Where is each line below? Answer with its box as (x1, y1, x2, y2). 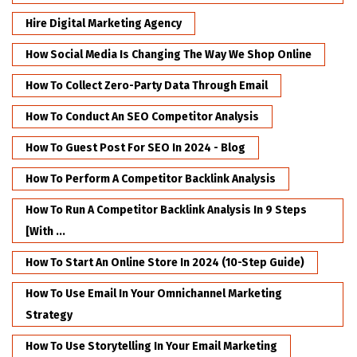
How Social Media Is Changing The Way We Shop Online (25, 48, 312, 62)
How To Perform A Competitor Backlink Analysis (25, 172, 276, 186)
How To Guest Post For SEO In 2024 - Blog (25, 141, 245, 155)
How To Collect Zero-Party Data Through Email (25, 79, 268, 93)
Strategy (25, 308, 73, 323)
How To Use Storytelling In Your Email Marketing (25, 339, 277, 354)
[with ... (25, 225, 65, 239)
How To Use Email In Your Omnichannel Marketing (25, 287, 282, 301)
